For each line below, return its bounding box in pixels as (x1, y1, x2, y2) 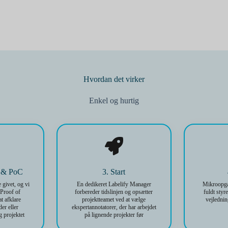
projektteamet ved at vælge (82, 196, 146, 203)
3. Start (102, 167, 126, 176)
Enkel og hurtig (89, 96, 139, 105)
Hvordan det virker (83, 75, 145, 83)
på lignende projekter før (84, 211, 144, 218)
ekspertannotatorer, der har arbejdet (71, 204, 156, 211)
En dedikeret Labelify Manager (76, 181, 151, 188)
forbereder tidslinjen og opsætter (75, 188, 153, 195)
